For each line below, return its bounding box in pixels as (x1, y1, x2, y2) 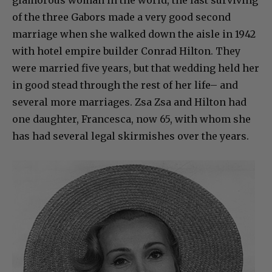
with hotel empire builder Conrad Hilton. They (12, 44, 240, 57)
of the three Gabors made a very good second (12, 10, 231, 23)
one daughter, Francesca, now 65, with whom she (12, 112, 251, 125)
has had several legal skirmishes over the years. (12, 129, 249, 142)
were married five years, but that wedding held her (12, 61, 259, 74)
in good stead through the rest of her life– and (12, 78, 238, 91)
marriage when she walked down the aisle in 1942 (12, 27, 256, 40)
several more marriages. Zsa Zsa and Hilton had (12, 95, 246, 108)
